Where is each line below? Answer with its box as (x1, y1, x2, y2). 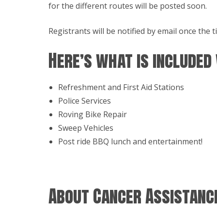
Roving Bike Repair (58, 109, 127, 120)
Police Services (58, 95, 111, 106)
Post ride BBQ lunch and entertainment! (58, 136, 202, 147)
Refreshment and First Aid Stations (58, 82, 184, 93)
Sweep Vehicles (58, 123, 113, 133)
